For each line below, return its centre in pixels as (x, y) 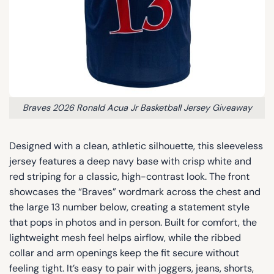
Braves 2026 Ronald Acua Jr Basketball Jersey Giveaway (137, 107)
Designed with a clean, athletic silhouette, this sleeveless (136, 146)
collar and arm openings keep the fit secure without (124, 253)
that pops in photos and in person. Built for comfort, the (133, 222)
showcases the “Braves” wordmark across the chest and (135, 191)
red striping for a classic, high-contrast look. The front (129, 176)
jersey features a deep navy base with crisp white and (130, 161)
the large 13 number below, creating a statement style (129, 207)
